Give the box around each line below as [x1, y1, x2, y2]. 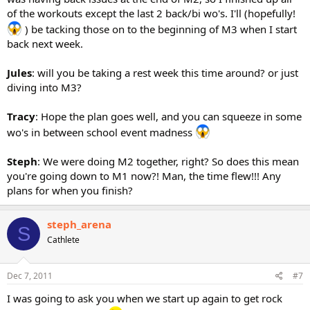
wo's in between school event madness [7, 125, 195, 139]
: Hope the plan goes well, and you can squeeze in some [35, 109, 302, 123]
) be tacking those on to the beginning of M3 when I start [22, 22, 297, 36]
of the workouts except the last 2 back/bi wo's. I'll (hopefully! [7, 6, 295, 20]
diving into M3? [7, 80, 82, 94]
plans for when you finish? [7, 183, 133, 197]
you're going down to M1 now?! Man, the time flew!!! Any [7, 169, 281, 183]
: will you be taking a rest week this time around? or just [32, 66, 298, 80]
